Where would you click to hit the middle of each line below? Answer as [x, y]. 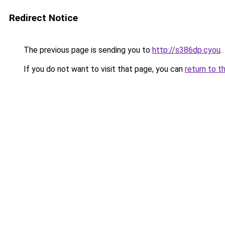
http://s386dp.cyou [186, 50]
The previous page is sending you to [87, 50]
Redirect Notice [43, 18]
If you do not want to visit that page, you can [103, 69]
